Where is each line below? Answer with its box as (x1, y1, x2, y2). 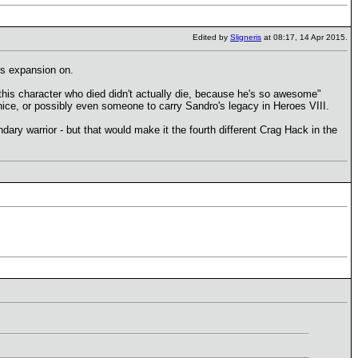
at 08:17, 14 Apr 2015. (261, 33, 348, 42)
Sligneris (230, 33, 261, 42)
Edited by (193, 33, 230, 42)
